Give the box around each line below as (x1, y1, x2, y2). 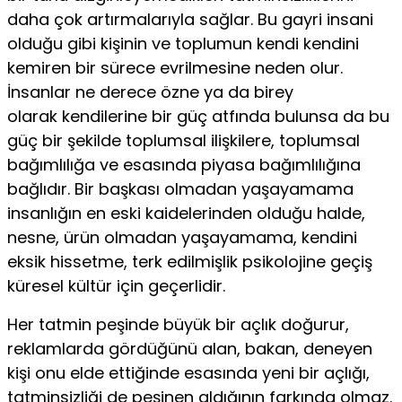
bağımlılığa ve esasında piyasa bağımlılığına (7, 153, 361, 176)
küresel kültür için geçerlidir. (7, 274, 225, 297)
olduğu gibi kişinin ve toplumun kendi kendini (7, 31, 359, 55)
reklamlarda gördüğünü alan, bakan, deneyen (7, 336, 372, 360)
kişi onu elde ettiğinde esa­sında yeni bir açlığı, (7, 361, 370, 384)
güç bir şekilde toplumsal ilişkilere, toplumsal (7, 128, 360, 152)
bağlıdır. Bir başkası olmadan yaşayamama (7, 177, 354, 200)
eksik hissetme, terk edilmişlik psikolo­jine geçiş (7, 249, 372, 273)
